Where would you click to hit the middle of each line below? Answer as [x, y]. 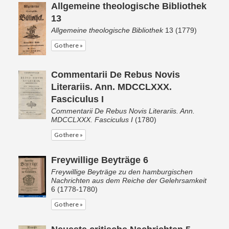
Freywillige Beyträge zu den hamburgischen [122, 172]
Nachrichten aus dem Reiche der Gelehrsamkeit [129, 180]
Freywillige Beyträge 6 [100, 160]
